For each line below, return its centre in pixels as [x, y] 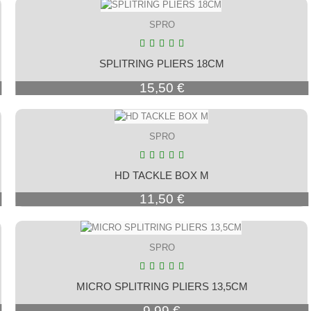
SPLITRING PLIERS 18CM [162, 63]
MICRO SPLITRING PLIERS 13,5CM [162, 287]
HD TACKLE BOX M [162, 175]
